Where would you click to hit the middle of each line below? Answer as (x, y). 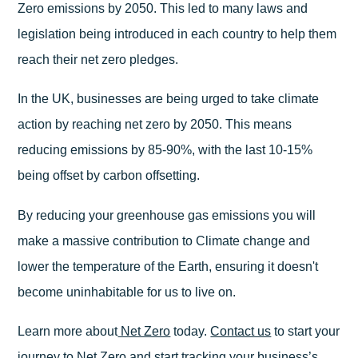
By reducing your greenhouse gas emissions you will (167, 215)
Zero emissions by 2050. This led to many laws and (163, 8)
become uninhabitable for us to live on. (127, 292)
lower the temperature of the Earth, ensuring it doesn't (168, 266)
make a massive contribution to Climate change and (164, 241)
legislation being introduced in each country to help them (177, 34)
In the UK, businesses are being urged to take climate (169, 99)
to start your (306, 331)
